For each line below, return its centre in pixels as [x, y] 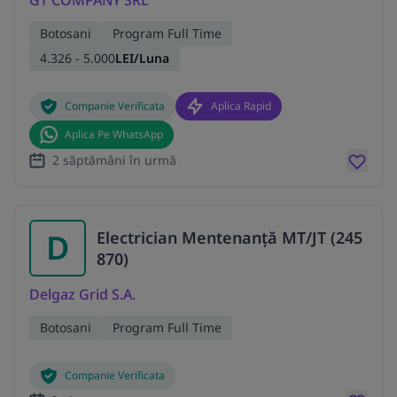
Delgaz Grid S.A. [82, 294]
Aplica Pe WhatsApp [114, 134]
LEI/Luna [142, 58]
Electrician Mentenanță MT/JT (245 [230, 237]
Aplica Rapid [241, 105]
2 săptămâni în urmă [114, 160]
